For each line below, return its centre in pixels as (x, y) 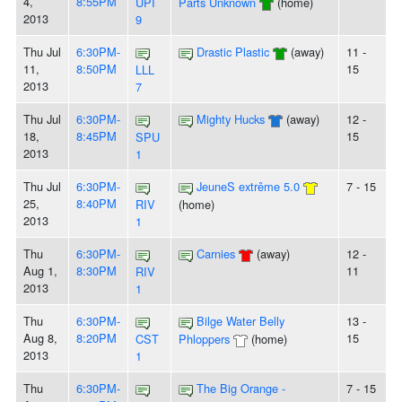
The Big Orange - (241, 389)
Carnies (216, 254)
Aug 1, (40, 271)
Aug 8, (40, 338)
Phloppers (204, 339)
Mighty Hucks (231, 119)
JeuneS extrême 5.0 (248, 187)
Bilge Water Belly (240, 321)
